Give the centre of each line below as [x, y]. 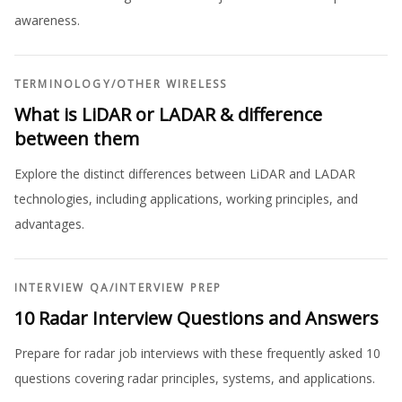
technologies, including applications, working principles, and [186, 198]
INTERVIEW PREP [169, 287]
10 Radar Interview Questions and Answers [197, 318]
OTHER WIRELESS [172, 83]
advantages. [49, 223]
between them [77, 138]
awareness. [47, 20]
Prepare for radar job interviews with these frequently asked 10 [197, 353]
